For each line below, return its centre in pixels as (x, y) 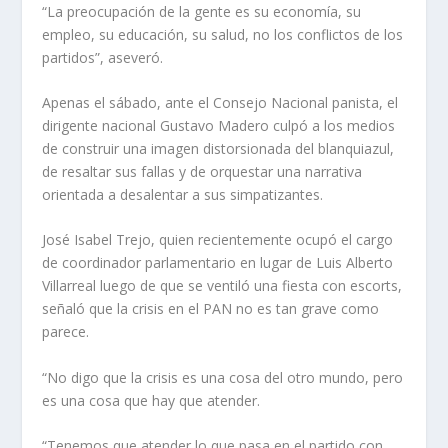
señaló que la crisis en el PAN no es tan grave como (211, 309)
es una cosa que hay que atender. (151, 400)
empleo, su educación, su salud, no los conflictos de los (223, 34)
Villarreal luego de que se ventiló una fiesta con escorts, (222, 286)
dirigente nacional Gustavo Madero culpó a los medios (219, 125)
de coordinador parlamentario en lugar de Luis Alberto (218, 263)
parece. (66, 332)
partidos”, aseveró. (103, 57)
